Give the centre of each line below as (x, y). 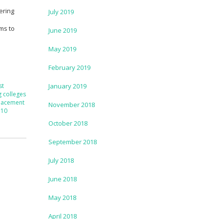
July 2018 (61, 160)
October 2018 (68, 123)
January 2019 (67, 86)
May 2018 (62, 197)
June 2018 (62, 179)
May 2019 (62, 49)
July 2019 (61, 11)
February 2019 (69, 67)
